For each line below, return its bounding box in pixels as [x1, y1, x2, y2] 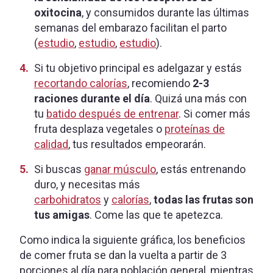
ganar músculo [84, 162, 156, 175]
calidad [34, 137, 68, 151]
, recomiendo [127, 76, 193, 90]
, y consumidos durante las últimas [82, 5, 249, 19]
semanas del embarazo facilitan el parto [34, 21, 227, 34]
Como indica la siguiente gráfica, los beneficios [19, 233, 246, 246]
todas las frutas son [154, 193, 253, 206]
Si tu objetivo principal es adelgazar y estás [34, 61, 242, 74]
